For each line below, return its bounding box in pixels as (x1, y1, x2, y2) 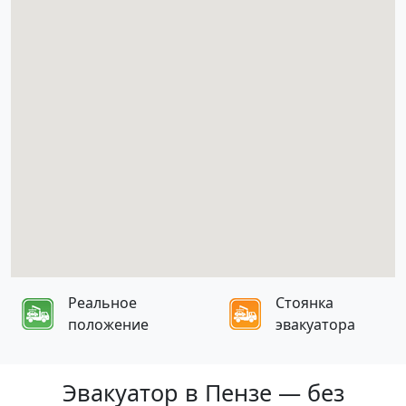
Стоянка (275, 293, 334, 313)
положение (68, 314, 149, 334)
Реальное (68, 293, 137, 313)
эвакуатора (275, 314, 356, 334)
